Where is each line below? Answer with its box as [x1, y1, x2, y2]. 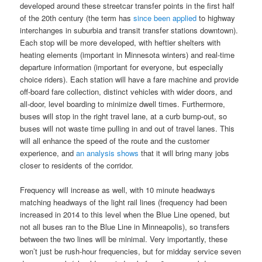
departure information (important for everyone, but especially [20, 61, 224, 73]
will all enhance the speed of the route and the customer [20, 135, 210, 146]
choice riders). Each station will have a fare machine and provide [20, 73, 239, 85]
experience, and [20, 147, 77, 158]
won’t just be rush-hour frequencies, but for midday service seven [20, 246, 242, 257]
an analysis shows [76, 147, 139, 158]
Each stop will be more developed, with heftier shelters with [20, 36, 221, 48]
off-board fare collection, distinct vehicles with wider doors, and [20, 85, 233, 97]
